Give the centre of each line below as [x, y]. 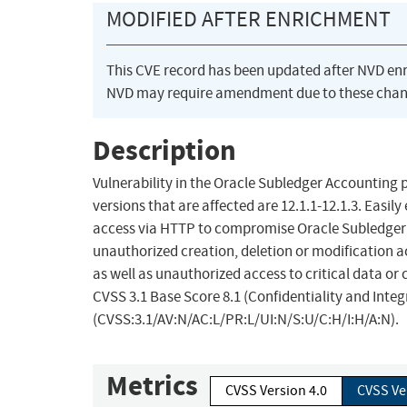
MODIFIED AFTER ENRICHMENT [248, 20]
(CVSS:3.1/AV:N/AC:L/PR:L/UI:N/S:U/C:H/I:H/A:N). [246, 320]
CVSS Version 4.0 [276, 391]
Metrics [152, 386]
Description [164, 150]
